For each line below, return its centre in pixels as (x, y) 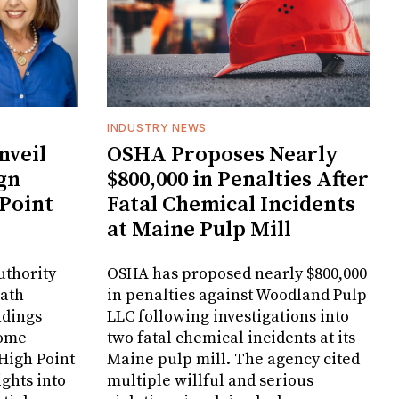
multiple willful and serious (210, 381)
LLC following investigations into (228, 317)
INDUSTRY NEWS (157, 128)
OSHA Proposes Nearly (223, 155)
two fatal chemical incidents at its (231, 338)
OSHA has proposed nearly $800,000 (237, 274)
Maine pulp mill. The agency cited (233, 360)
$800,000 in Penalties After (238, 180)
